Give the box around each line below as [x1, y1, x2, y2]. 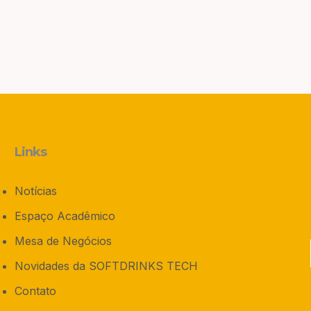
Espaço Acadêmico [14, 208, 115, 223]
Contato [14, 283, 56, 298]
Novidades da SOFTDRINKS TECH [14, 258, 198, 273]
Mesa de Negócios [14, 233, 112, 248]
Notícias [14, 183, 57, 198]
